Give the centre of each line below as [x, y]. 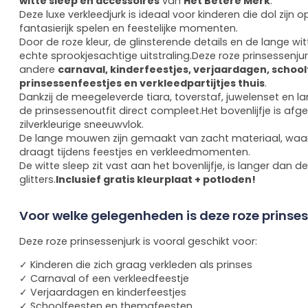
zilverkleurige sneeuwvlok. [81, 125]
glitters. [37, 180]
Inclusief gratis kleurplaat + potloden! [156, 180]
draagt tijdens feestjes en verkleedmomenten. [135, 152]
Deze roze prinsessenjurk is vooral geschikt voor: [138, 241]
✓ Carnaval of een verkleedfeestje [104, 278]
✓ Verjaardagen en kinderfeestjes [103, 292]
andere [38, 70]
